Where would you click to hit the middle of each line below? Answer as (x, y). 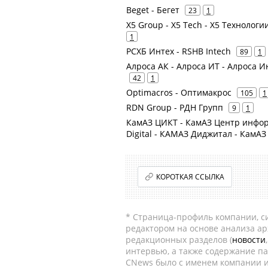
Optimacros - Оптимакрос (179, 92)
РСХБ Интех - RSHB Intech (179, 51)
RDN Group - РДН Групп (175, 107)
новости (249, 240)
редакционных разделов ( (179, 240)
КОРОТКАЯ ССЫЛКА (191, 177)
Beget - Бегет (153, 10)
